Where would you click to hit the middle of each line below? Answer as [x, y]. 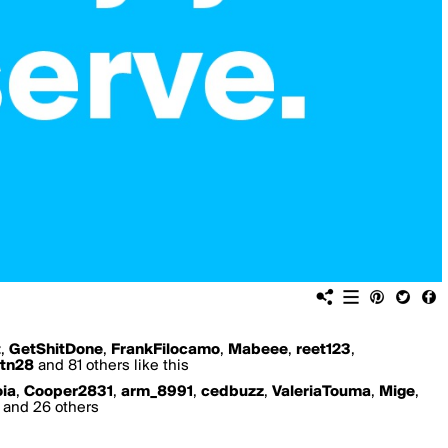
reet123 [323, 350]
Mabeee [258, 350]
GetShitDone [56, 350]
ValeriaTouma [321, 392]
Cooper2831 [68, 392]
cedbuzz [232, 392]
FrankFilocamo [165, 350]
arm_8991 [157, 392]
